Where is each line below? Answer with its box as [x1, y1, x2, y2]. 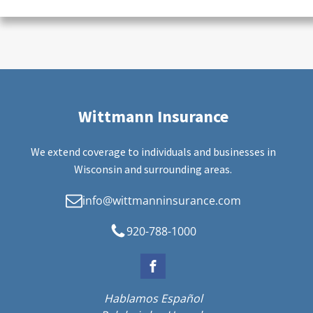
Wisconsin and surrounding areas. [74, 162, 232, 177]
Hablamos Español [103, 291, 203, 307]
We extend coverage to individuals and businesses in [30, 145, 276, 159]
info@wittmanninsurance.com [82, 193, 241, 209]
